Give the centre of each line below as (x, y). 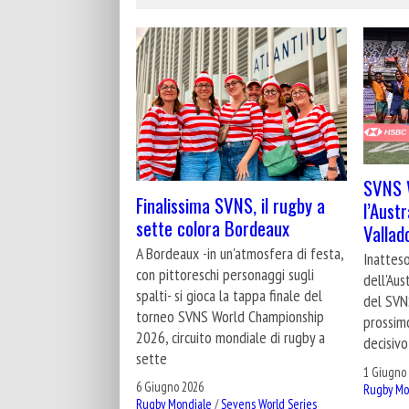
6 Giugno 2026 (170, 387)
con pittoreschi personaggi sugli (225, 274)
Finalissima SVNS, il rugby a (231, 204)
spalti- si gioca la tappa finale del (229, 295)
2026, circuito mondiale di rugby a (231, 337)
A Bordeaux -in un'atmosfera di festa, (240, 253)
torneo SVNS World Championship (230, 316)
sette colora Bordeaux (213, 227)
